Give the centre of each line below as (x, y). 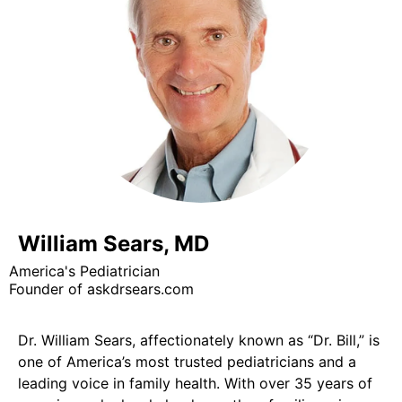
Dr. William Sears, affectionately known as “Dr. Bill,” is (199, 340)
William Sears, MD (114, 244)
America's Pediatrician (84, 271)
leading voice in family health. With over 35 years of (195, 383)
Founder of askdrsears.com (101, 289)
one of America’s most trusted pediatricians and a (187, 362)
